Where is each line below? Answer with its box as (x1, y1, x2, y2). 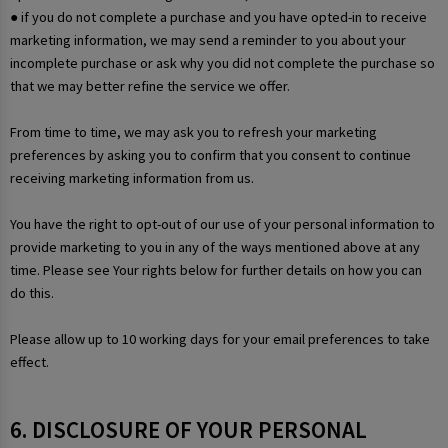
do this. (10, 284, 54, 303)
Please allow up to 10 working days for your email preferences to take (10, 330, 430, 349)
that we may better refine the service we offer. (10, 77, 290, 96)
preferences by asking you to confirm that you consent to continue (10, 146, 411, 165)
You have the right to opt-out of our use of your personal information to (10, 215, 435, 234)
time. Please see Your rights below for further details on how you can (10, 261, 422, 280)
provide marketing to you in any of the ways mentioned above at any (10, 238, 420, 257)
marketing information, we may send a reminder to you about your (10, 31, 406, 50)
